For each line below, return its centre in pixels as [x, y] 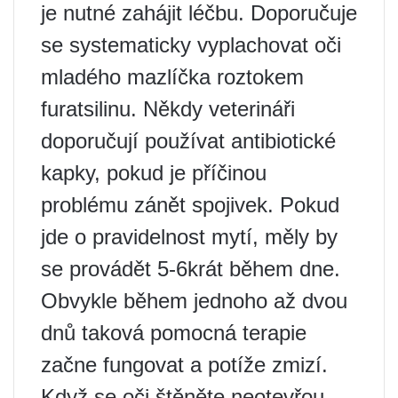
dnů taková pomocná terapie [174, 333]
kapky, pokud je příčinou [154, 173]
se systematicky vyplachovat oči [191, 45]
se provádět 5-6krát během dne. [191, 269]
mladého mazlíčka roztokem [172, 77]
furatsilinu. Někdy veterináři [168, 109]
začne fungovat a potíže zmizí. [184, 365]
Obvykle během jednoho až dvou [194, 301]
